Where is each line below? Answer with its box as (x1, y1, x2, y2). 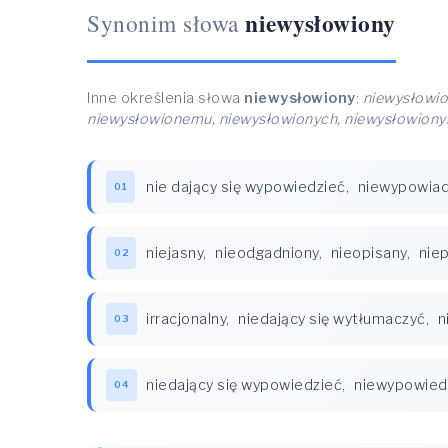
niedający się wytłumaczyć (238, 310, 426, 328)
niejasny (146, 244, 203, 262)
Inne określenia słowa (87, 89, 244, 107)
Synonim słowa (87, 7, 239, 39)
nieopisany (330, 244, 407, 262)
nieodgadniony (215, 244, 319, 262)
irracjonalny (146, 310, 226, 328)
